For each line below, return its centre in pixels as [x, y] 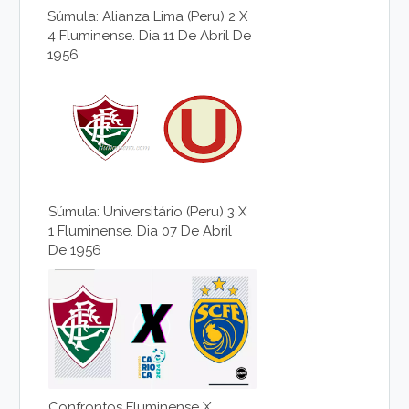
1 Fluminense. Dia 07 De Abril [141, 231]
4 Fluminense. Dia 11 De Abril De [150, 35]
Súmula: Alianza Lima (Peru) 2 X [148, 16]
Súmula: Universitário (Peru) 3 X [148, 211]
